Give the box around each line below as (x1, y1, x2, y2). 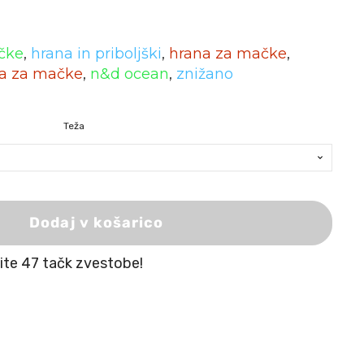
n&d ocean (89, 65, 169, 83)
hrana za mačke (168, 45, 287, 63)
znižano (175, 65, 233, 83)
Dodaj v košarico (29, 214, 164, 232)
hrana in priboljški (30, 45, 162, 63)
